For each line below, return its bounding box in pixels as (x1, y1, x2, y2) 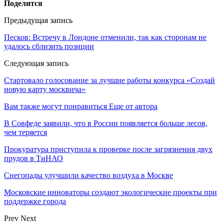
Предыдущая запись (4, 15, 72, 24)
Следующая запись (4, 58, 68, 67)
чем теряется (4, 127, 47, 136)
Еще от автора (109, 101, 157, 110)
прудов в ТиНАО (4, 153, 63, 162)
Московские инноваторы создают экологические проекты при (4, 187, 217, 196)
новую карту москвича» (4, 84, 85, 93)
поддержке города (4, 196, 66, 205)
